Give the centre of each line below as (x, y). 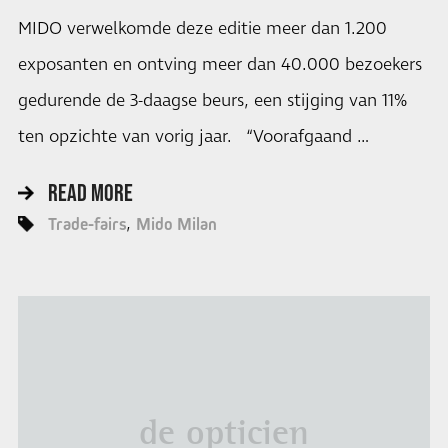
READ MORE (90, 193)
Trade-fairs (86, 224)
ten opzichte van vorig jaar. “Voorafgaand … (193, 136)
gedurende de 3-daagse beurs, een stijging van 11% (212, 100)
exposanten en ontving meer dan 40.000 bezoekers (219, 64)
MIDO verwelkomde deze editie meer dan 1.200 (202, 28)
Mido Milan (176, 224)
